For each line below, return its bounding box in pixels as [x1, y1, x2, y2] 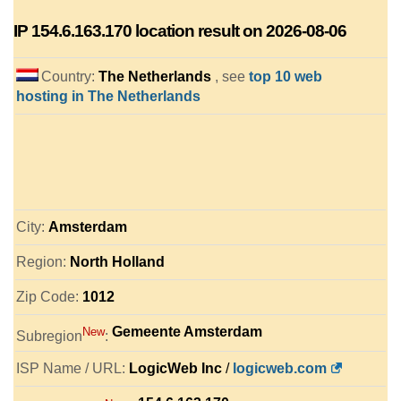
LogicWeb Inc [129, 361, 222, 377]
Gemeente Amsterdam [112, 324, 262, 339]
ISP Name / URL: [16, 361, 129, 377]
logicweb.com [233, 361, 327, 377]
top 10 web [249, 69, 322, 84]
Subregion [16, 328, 82, 345]
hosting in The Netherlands [16, 89, 200, 104]
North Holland [70, 254, 165, 269]
